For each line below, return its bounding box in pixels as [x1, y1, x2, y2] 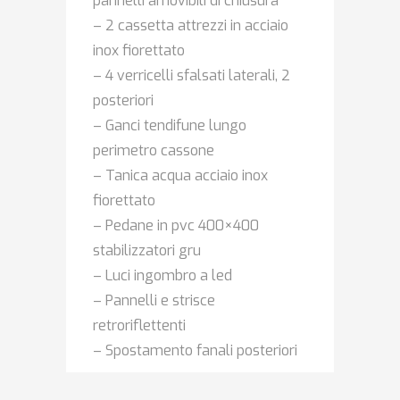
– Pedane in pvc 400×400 [93, 216, 259, 236]
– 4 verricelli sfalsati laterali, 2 [93, 66, 290, 86]
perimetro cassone [93, 141, 214, 161]
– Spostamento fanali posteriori [93, 341, 297, 361]
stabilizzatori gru [93, 241, 201, 261]
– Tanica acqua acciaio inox [93, 166, 268, 186]
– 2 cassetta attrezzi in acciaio [93, 16, 288, 36]
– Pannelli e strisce [93, 291, 215, 311]
